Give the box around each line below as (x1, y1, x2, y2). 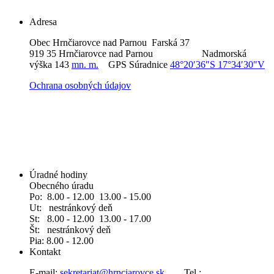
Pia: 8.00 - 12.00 (29, 235, 96, 246)
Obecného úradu (29, 180, 94, 191)
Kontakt (29, 246, 61, 257)
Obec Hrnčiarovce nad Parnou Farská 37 (29, 37, 207, 48)
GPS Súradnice (98, 59, 170, 70)
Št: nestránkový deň (29, 224, 111, 235)
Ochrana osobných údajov (29, 80, 131, 91)
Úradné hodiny (29, 169, 87, 180)
